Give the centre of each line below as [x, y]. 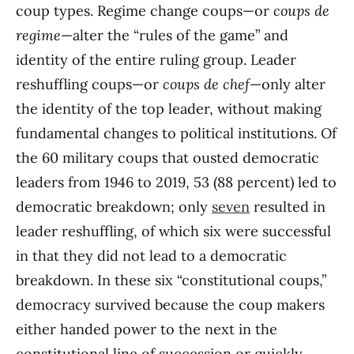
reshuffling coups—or [89, 85]
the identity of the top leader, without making [169, 109]
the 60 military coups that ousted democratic [168, 158]
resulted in [288, 207]
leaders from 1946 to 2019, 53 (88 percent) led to [176, 183]
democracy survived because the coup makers [170, 305]
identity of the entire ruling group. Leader [156, 60]
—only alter [288, 85]
